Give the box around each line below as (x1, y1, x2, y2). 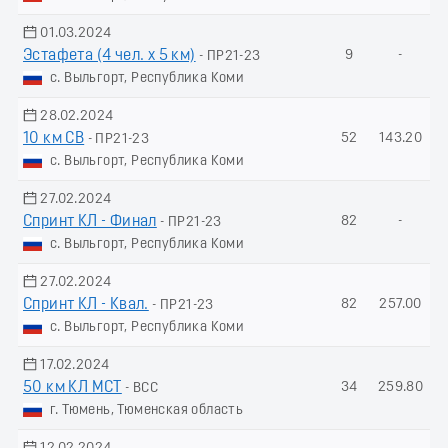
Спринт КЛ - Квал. (23, 296, 149, 313)
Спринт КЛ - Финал (23, 213, 157, 230)
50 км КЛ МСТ (23, 379, 122, 396)
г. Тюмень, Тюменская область (50, 402, 244, 418)
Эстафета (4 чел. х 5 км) (23, 47, 196, 64)
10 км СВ (23, 130, 85, 147)
